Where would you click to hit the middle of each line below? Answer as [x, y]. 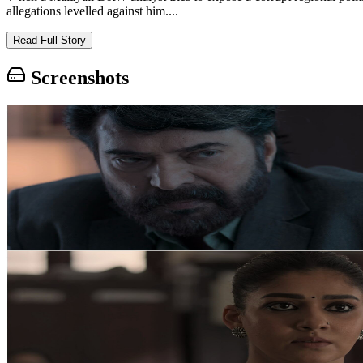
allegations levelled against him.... [92, 11]
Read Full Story [49, 40]
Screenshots [77, 77]
